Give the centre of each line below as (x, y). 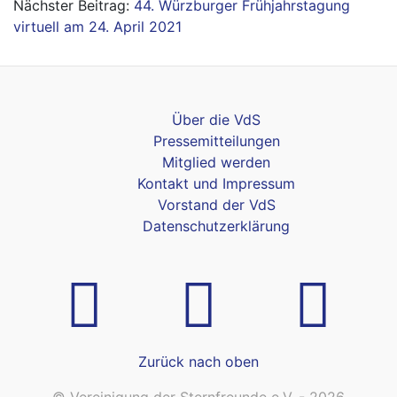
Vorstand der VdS (216, 205)
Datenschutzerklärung (216, 226)
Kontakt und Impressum (216, 183)
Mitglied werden (216, 162)
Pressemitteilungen (216, 141)
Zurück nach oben (198, 362)
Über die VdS (216, 120)
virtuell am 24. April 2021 (97, 27)
